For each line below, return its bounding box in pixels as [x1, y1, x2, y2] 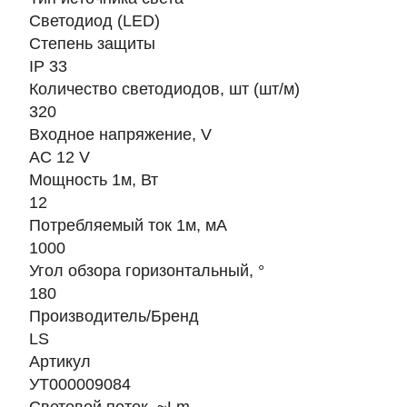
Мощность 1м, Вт [29, 171, 158, 189]
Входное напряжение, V [29, 125, 212, 144]
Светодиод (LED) [29, 12, 160, 30]
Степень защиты [29, 35, 155, 53]
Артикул [29, 352, 91, 371]
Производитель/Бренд [29, 307, 199, 325]
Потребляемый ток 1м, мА [29, 216, 227, 234]
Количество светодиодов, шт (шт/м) [29, 80, 300, 98]
